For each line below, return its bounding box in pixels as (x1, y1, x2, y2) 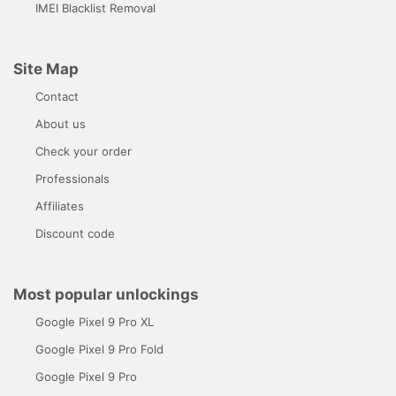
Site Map (13, 59, 79, 78)
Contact (35, 88, 79, 103)
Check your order (35, 143, 132, 158)
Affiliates (35, 198, 84, 213)
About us (35, 116, 86, 131)
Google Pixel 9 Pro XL (35, 314, 154, 329)
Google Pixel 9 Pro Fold (35, 341, 164, 356)
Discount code (35, 225, 115, 240)
